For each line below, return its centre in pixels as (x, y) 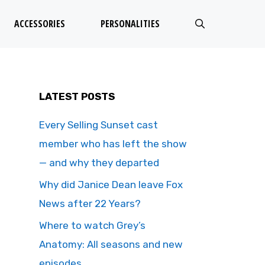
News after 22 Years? (91, 203)
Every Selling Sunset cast (98, 125)
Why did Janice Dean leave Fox (111, 185)
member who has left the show (113, 144)
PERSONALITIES (130, 24)
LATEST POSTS (77, 96)
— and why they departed (99, 163)
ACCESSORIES (40, 24)
